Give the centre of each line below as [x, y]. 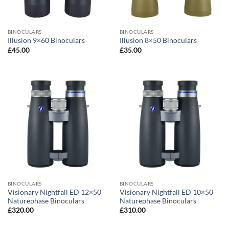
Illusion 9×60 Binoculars [46, 41]
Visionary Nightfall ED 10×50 [166, 192]
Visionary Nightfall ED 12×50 [54, 192]
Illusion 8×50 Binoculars [158, 41]
